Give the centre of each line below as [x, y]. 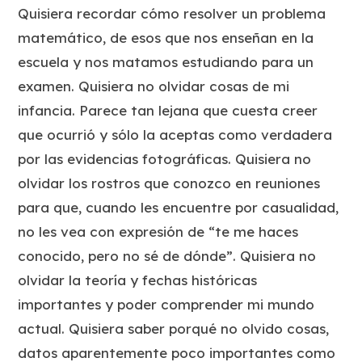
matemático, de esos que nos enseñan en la [166, 38]
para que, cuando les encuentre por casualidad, [179, 208]
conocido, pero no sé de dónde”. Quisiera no [167, 256]
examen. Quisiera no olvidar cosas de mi [154, 86]
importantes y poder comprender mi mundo [166, 305]
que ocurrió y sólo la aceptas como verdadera [175, 135]
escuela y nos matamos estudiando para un [166, 62]
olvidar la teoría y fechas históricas [138, 280]
